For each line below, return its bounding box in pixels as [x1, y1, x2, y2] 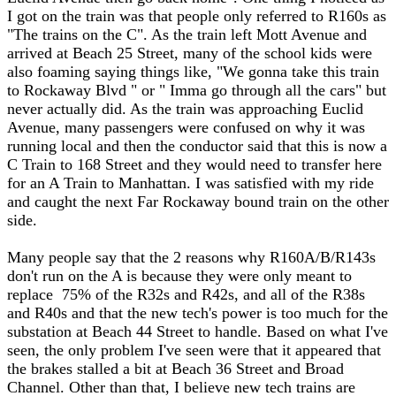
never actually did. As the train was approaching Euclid [7, 100, 363, 118]
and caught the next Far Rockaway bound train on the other [7, 193, 389, 210]
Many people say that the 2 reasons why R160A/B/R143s [7, 248, 376, 266]
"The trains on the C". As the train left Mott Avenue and [7, 26, 367, 43]
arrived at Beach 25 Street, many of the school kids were [7, 44, 372, 62]
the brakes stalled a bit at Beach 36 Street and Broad [7, 360, 344, 377]
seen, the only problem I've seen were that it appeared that [7, 341, 381, 359]
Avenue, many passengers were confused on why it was [7, 118, 365, 136]
